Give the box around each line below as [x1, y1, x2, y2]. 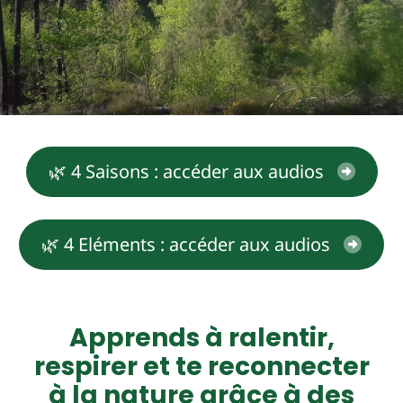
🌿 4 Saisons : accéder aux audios [48, 159, 324, 184]
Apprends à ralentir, [68, 320, 335, 355]
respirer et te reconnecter [33, 349, 370, 384]
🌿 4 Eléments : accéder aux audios [41, 232, 330, 256]
